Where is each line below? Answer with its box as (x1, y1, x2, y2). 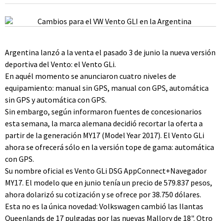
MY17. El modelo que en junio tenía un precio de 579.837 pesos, (5, 178, 212, 187)
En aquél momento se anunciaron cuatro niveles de (5, 71, 176, 81)
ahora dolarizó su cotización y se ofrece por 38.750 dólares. (5, 189, 201, 199)
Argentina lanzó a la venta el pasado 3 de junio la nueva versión (5, 47, 216, 57)
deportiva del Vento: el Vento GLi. (5, 59, 116, 69)
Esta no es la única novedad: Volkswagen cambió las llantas (5, 201, 203, 211)
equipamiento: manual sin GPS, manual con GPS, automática (5, 83, 209, 93)
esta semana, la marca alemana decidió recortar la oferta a (5, 118, 203, 128)
